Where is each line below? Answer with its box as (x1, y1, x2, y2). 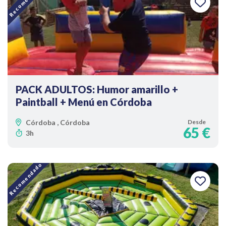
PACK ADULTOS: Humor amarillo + (16, 83, 178, 95)
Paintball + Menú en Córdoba (16, 96, 152, 108)
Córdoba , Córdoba (26, 118, 90, 127)
